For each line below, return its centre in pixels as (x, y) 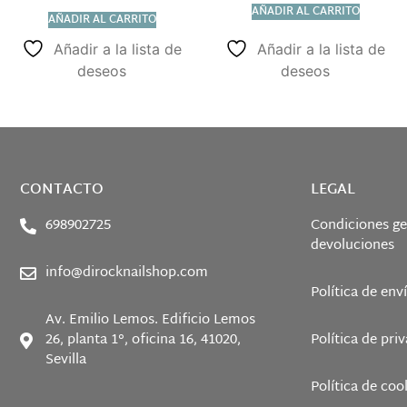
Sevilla (65, 361)
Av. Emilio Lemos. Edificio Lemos (150, 321)
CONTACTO (62, 191)
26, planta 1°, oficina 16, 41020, (143, 341)
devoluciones (352, 246)
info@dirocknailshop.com (126, 273)
